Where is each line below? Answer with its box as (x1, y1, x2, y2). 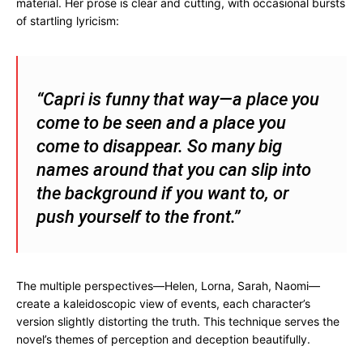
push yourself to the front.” (36, 207, 240, 227)
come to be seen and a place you (36, 113, 286, 133)
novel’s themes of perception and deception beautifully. (16, 332, 310, 346)
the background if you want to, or (36, 183, 289, 203)
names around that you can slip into (36, 160, 311, 180)
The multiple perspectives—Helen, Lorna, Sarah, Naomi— (16, 279, 320, 293)
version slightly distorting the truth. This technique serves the (16, 314, 340, 328)
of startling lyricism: (16, 14, 119, 28)
